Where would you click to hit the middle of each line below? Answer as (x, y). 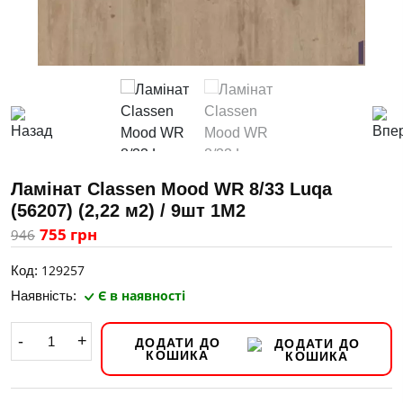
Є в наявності (142, 296)
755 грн (68, 234)
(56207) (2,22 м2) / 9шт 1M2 (128, 210)
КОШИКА (178, 355)
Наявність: (45, 296)
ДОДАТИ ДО (178, 343)
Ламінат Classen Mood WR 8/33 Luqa (171, 189)
